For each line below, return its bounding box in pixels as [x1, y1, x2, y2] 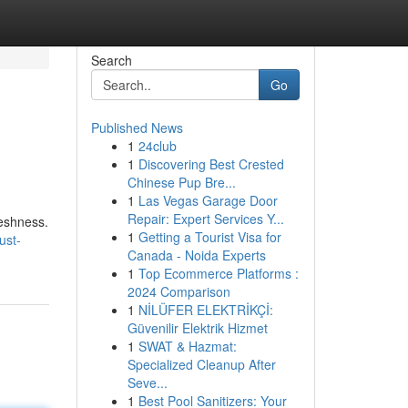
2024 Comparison [127, 282, 230, 301]
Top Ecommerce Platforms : [138, 264, 299, 282]
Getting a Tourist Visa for [138, 228, 281, 246]
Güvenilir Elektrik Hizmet [127, 319, 268, 337]
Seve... [127, 373, 168, 392]
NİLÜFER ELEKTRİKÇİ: [138, 301, 273, 319]
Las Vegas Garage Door [138, 191, 278, 209]
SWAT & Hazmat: [138, 337, 237, 355]
